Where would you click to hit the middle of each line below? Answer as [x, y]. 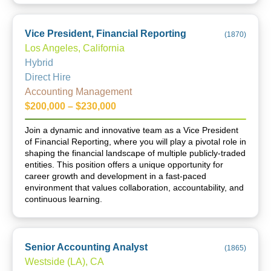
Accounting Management [78, 92]
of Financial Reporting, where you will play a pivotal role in [135, 142]
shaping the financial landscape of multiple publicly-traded [135, 153]
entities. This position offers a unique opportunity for [124, 165]
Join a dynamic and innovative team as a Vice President [132, 130]
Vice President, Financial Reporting [106, 34]
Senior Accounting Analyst [86, 247]
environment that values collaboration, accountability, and [134, 188]
